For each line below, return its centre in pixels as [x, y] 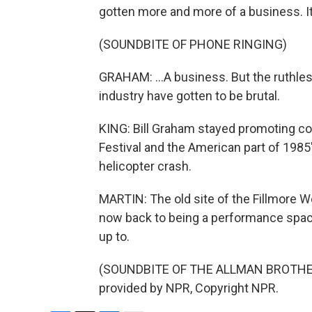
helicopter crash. [145, 166]
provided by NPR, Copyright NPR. [189, 288]
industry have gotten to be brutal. [189, 96]
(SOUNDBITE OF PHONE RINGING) [193, 44]
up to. [114, 236]
